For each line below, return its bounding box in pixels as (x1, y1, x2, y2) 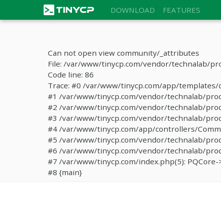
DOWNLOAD (110, 5, 155, 15)
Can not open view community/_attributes (48, 48, 199, 58)
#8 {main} (48, 167, 82, 177)
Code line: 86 (48, 70, 94, 79)
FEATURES (162, 5, 200, 15)
